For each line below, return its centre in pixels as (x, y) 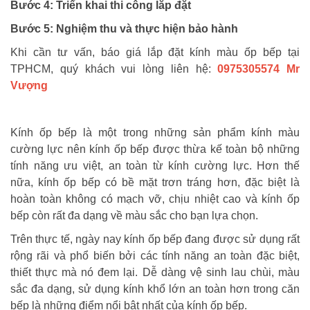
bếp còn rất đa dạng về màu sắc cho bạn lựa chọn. (134, 216)
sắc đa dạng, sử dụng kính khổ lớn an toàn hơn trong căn (155, 289)
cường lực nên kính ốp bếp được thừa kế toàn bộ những (155, 149)
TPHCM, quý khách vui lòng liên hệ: (114, 69)
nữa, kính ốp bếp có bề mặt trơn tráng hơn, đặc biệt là (155, 183)
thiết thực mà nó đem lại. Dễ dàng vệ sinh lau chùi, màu (155, 273)
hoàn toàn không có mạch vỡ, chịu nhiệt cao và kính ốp (155, 199)
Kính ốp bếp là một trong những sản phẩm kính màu (155, 133)
